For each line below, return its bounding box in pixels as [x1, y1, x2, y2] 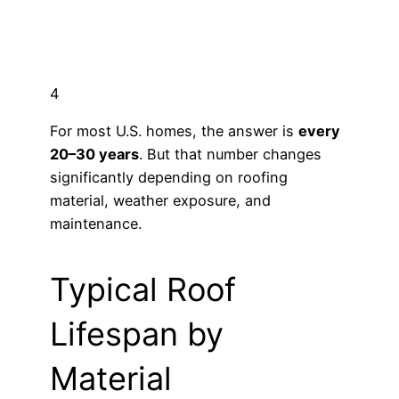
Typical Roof [50, 269, 236, 309]
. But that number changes [139, 144, 322, 163]
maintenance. [50, 214, 142, 232]
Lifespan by [50, 313, 224, 354]
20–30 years [50, 144, 139, 163]
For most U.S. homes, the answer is [50, 121, 298, 140]
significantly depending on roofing [50, 167, 288, 186]
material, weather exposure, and [50, 191, 271, 209]
